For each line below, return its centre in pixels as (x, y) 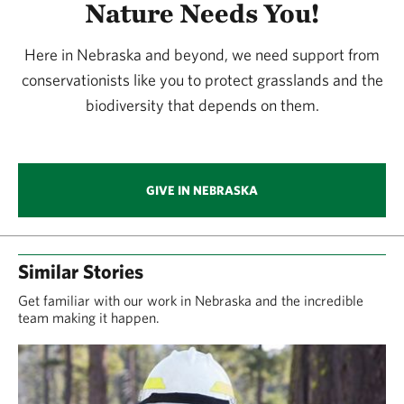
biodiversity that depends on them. (202, 105)
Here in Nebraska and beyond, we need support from (202, 54)
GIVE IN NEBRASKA (202, 190)
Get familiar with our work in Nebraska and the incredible (191, 300)
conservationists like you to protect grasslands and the (202, 79)
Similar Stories (81, 271)
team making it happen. (89, 317)
